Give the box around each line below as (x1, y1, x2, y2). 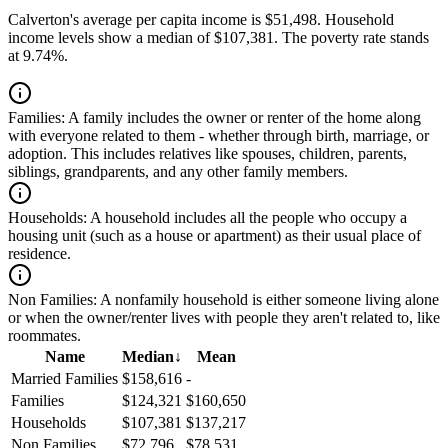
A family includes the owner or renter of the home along (65, 109, 421, 127)
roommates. (8, 327, 81, 345)
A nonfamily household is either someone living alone (97, 291, 439, 309)
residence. (8, 245, 71, 263)
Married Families (11, 370, 118, 388)
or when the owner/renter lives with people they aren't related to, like (8, 309, 440, 327)
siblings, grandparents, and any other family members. (8, 163, 348, 181)
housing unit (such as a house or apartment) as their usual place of (8, 227, 421, 245)
